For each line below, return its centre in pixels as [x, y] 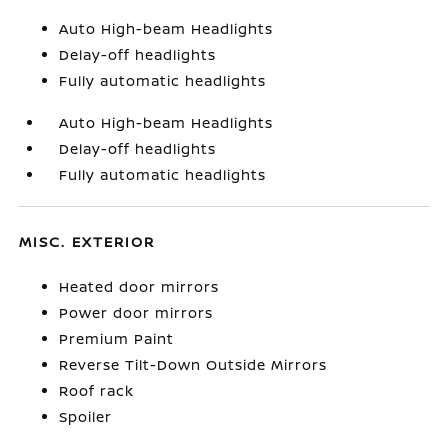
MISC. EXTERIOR [87, 241]
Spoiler [86, 416]
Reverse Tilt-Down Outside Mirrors [193, 364]
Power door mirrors [136, 312]
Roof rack [97, 390]
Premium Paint [117, 338]
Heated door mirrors [139, 286]
